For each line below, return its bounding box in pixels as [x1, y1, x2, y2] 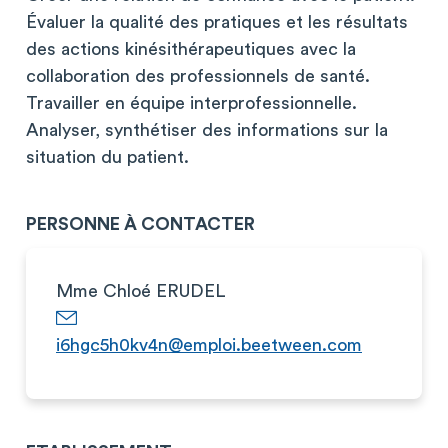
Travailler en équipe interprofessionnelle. [26, 94, 357, 112]
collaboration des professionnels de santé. [26, 67, 370, 85]
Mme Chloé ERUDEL [56, 282, 226, 300]
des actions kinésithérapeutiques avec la [26, 40, 356, 58]
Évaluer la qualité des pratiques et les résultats [26, 13, 408, 31]
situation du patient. [26, 148, 189, 166]
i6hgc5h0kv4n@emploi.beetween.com [56, 336, 362, 354]
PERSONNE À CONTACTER [26, 215, 255, 233]
